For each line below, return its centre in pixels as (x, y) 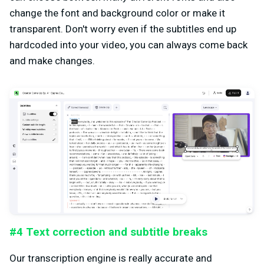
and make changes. (52, 61)
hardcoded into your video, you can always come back (128, 45)
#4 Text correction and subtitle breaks (108, 232)
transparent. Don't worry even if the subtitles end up (123, 29)
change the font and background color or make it (117, 13)
